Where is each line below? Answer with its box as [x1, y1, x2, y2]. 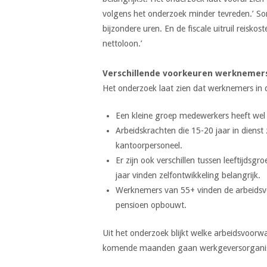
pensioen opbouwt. [115, 200, 187, 210]
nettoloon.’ [103, 38, 142, 48]
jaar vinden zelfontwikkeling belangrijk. [115, 170, 260, 181]
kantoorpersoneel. [115, 141, 182, 151]
